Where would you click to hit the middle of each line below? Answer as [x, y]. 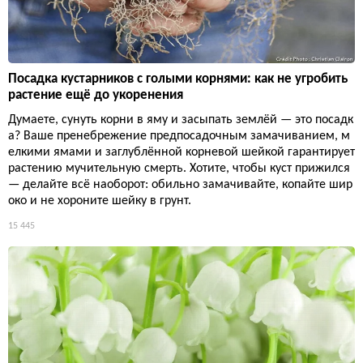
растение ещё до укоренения [96, 96]
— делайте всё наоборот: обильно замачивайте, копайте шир [180, 185]
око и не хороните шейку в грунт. [100, 201]
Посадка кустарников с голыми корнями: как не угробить [178, 79]
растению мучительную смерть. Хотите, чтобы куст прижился [179, 169]
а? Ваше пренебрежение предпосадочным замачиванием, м [179, 137]
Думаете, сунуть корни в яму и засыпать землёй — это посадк [181, 120]
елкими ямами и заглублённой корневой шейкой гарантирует [181, 153]
